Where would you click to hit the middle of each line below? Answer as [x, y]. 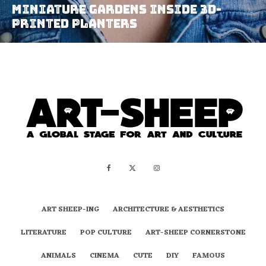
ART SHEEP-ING [70, 209]
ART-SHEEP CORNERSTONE [195, 232]
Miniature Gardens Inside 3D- [117, 9]
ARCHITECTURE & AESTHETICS [169, 209]
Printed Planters [75, 23]
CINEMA [104, 256]
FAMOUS [209, 256]
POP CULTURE [106, 232]
